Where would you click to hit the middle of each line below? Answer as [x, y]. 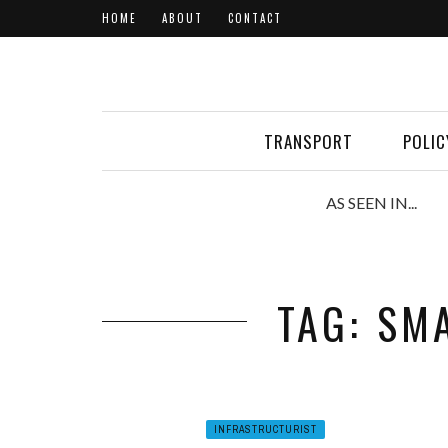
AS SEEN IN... [371, 202]
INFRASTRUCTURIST [265, 429]
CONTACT [255, 18]
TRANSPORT [308, 141]
